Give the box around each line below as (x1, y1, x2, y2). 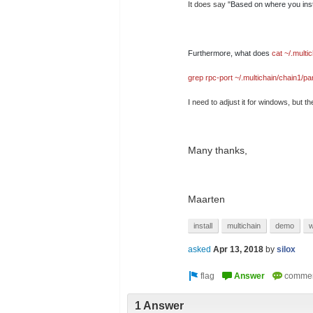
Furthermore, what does (188, 49, 272, 57)
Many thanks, (188, 145, 247, 156)
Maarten (188, 194, 225, 205)
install (194, 221, 212, 230)
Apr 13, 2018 (213, 245, 263, 255)
